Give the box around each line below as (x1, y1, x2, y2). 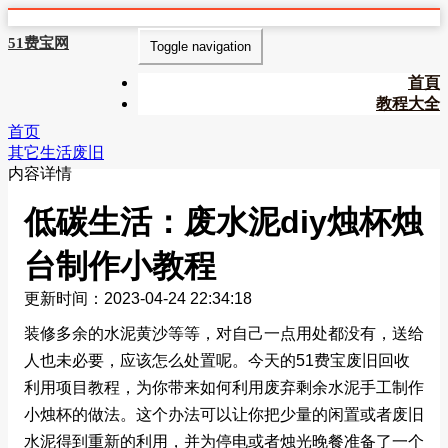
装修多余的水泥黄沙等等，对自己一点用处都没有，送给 (24, 324, 424, 342)
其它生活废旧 (8, 144, 104, 161)
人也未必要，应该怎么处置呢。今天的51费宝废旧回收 (24, 351, 410, 369)
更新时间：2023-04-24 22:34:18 (24, 290, 252, 307)
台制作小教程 (24, 248, 216, 284)
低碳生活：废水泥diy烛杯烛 (24, 204, 423, 240)
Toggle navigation (149, 39, 251, 54)
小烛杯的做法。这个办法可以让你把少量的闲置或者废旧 (24, 405, 424, 423)
